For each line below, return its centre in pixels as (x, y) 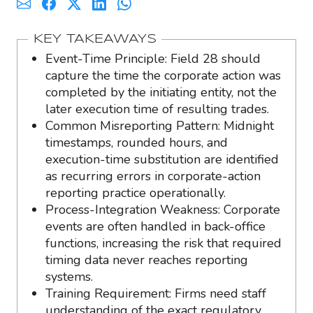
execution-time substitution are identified (162, 159)
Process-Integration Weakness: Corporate (163, 210)
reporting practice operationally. (136, 193)
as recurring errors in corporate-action (153, 176)
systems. (69, 277)
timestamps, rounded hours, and (137, 143)
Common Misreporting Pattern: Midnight (160, 126)
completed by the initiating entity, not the (161, 92)
